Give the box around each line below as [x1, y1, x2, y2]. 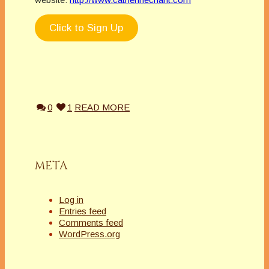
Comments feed [59, 217, 123, 228]
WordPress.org [59, 228, 120, 239]
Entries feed [59, 205, 106, 216]
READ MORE [74, 102, 130, 113]
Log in [59, 194, 83, 205]
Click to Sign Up [49, 22, 124, 34]
